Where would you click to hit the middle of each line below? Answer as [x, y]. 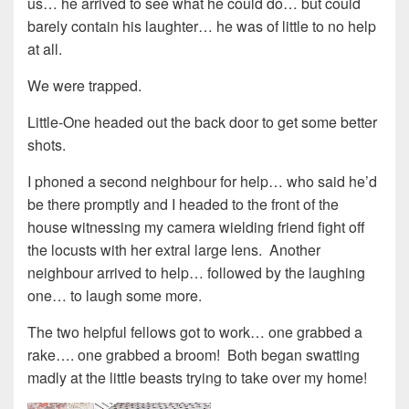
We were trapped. [84, 86]
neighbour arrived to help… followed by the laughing [196, 273]
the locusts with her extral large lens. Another [174, 250]
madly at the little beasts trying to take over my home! [197, 378]
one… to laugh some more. [115, 296]
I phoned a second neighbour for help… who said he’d [202, 182]
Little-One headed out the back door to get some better [202, 122]
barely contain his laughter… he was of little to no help [202, 26]
